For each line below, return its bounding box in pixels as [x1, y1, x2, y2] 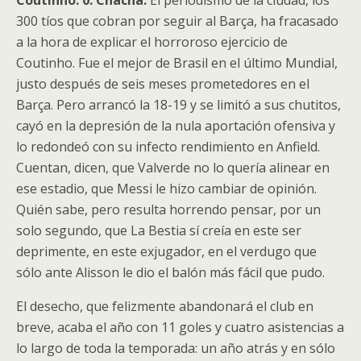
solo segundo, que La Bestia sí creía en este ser [16, 221, 301, 239]
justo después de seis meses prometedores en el [16, 74, 309, 93]
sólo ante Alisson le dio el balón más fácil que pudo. [16, 263, 325, 281]
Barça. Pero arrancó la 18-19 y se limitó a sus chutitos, [16, 95, 341, 114]
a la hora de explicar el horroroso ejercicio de [16, 32, 288, 51]
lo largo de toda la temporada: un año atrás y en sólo [16, 338, 335, 357]
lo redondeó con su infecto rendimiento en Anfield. [16, 137, 320, 156]
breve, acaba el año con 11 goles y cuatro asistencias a [16, 317, 344, 336]
